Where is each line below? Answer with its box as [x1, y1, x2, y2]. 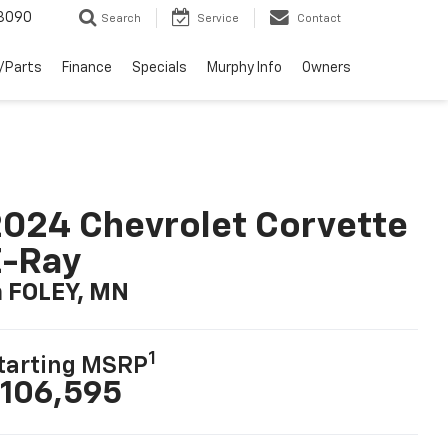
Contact [297, 13, 341, 25]
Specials [132, 61, 187, 76]
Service [197, 13, 239, 25]
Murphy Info [207, 61, 282, 76]
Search [101, 13, 141, 25]
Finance [62, 61, 112, 76]
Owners [302, 61, 351, 76]
